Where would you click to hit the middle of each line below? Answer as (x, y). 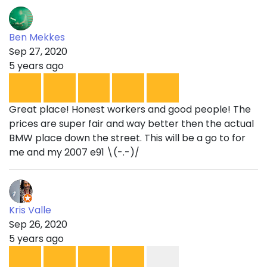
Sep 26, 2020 (38, 225)
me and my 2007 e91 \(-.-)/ (74, 153)
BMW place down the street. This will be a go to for (127, 138)
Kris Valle (30, 210)
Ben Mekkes (37, 38)
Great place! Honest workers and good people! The (130, 110)
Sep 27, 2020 (38, 52)
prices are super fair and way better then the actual (131, 124)
